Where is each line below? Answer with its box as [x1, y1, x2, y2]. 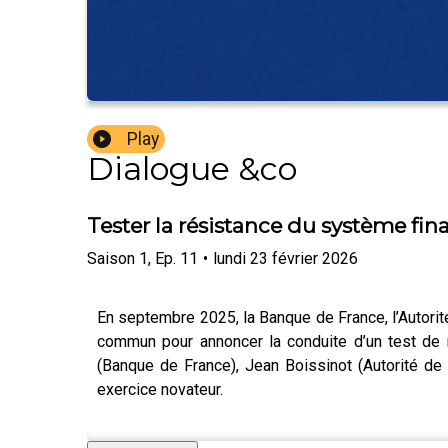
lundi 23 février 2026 [213, 248, 358, 268]
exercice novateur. [97, 379, 223, 399]
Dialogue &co [87, 149, 297, 189]
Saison [87, 248, 135, 268]
